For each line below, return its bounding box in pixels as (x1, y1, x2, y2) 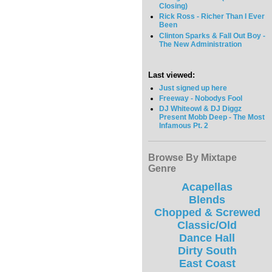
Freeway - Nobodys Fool (159, 93, 243, 103)
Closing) (159, 2, 188, 11)
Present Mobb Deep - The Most (159, 112, 265, 121)
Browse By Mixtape (148, 152, 237, 163)
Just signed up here (159, 83, 228, 92)
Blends (189, 194, 225, 206)
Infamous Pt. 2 (159, 121, 209, 130)
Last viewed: (148, 70, 195, 80)
